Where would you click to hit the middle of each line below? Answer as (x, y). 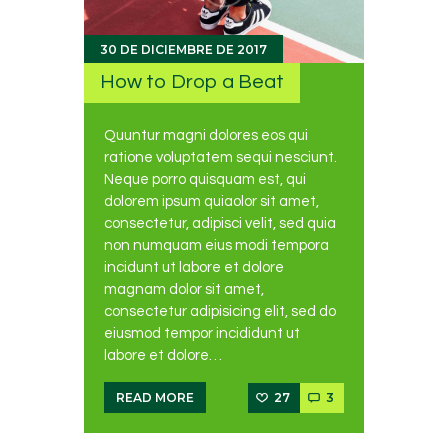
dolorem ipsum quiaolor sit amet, (211, 201)
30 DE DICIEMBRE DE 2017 (183, 50)
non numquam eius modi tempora (216, 245)
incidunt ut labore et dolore (194, 267)
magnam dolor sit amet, (184, 289)
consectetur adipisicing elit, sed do (220, 311)
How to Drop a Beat (192, 82)
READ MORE (155, 397)
